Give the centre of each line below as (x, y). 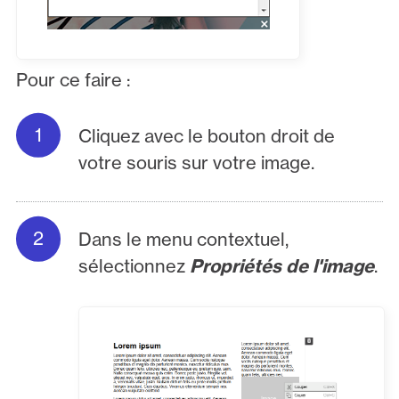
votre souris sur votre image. (197, 163)
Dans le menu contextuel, (184, 240)
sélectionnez (134, 266)
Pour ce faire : (73, 80)
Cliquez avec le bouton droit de (207, 136)
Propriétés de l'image (282, 266)
